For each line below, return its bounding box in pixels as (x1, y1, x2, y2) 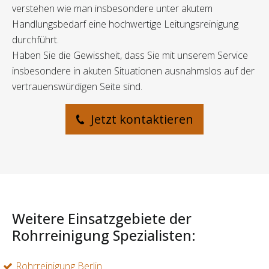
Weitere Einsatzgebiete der (12, 209, 192, 229)
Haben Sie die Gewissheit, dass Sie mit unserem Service (12, 49, 248, 62)
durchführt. (12, 33, 59, 47)
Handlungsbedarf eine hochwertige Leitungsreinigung (12, 17, 238, 31)
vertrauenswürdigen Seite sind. (12, 80, 142, 94)
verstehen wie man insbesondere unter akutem (12, 2, 213, 16)
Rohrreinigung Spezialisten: (12, 226, 196, 246)
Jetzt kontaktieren (88, 111, 193, 128)
